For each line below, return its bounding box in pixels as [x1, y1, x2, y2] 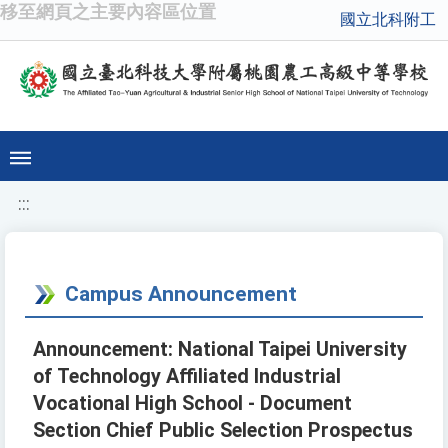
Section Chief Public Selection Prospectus [33, 419, 413, 443]
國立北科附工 [340, 10, 436, 29]
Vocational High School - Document [33, 392, 352, 416]
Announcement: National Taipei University [33, 338, 407, 362]
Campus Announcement [65, 281, 297, 307]
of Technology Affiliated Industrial [33, 365, 341, 389]
